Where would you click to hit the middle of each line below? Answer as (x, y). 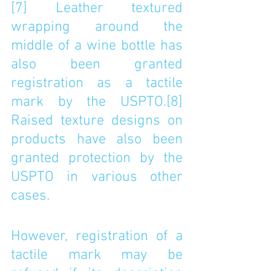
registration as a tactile (97, 83)
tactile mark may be (97, 255)
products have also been (97, 140)
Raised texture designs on (97, 121)
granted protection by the (97, 158)
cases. (32, 196)
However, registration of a (97, 237)
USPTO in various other (97, 177)
